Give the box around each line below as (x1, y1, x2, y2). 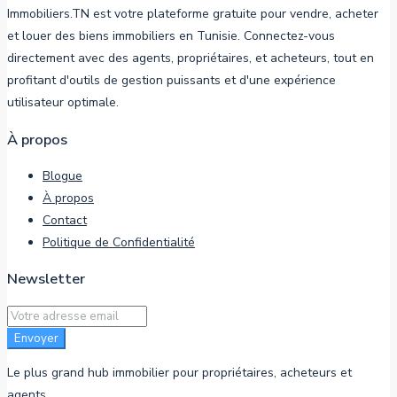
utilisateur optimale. (7, 94, 119, 112)
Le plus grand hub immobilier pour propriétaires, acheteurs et (7, 363, 352, 381)
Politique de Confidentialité (43, 234, 195, 252)
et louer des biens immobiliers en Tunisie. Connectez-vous (7, 27, 335, 45)
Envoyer (14, 330, 58, 346)
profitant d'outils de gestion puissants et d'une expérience (7, 72, 336, 90)
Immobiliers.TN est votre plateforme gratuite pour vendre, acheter (7, 5, 378, 23)
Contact (43, 212, 87, 230)
